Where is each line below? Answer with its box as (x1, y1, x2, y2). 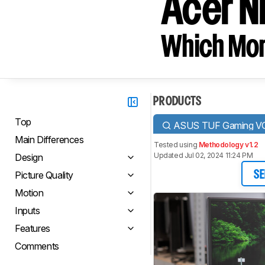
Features (15, 222, 50, 234)
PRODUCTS (153, 96, 202, 107)
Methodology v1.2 (198, 140, 258, 149)
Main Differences (15, 134, 84, 146)
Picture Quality (15, 169, 73, 181)
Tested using (154, 140, 199, 149)
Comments (15, 240, 59, 252)
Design (15, 151, 43, 163)
